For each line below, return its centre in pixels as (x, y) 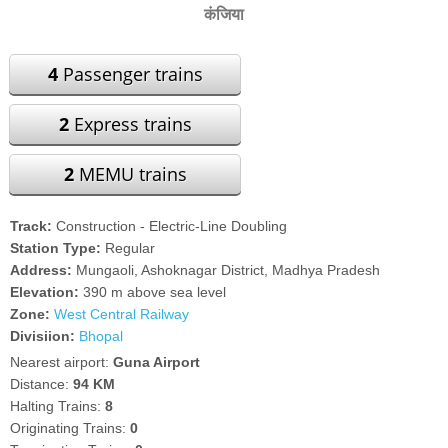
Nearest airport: (62, 362)
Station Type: (56, 248)
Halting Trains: (58, 406)
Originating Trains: (70, 428)
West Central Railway (122, 314)
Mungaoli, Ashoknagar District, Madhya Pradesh (228, 270)
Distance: (42, 384)
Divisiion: (43, 336)
